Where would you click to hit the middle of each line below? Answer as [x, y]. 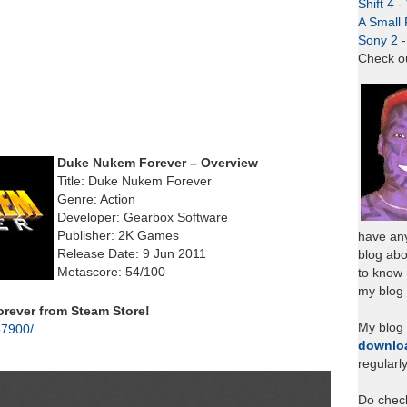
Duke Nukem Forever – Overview [158, 163]
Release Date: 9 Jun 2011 [132, 254]
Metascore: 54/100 [111, 272]
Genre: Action [96, 199]
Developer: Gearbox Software [143, 218]
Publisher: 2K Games [118, 236]
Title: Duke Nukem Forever [134, 181]
